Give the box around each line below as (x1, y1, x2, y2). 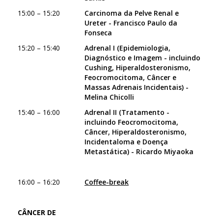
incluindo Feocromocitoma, (84, 117, 178, 127)
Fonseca (84, 28, 112, 37)
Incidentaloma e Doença (84, 137, 168, 146)
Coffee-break (84, 177, 129, 187)
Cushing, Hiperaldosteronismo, (84, 63, 191, 72)
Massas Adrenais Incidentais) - (84, 82, 189, 92)
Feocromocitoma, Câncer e (84, 73, 176, 82)
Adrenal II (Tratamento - (84, 108, 169, 117)
